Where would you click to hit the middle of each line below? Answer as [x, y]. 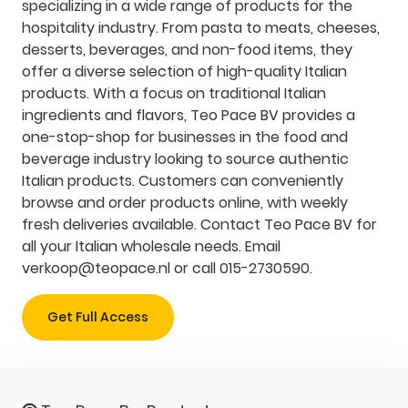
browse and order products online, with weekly [185, 202]
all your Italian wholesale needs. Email [151, 246]
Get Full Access [98, 316]
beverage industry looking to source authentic [185, 158]
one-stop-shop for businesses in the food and [185, 137]
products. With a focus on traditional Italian [174, 93]
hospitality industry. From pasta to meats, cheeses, [201, 27]
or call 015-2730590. [241, 268]
